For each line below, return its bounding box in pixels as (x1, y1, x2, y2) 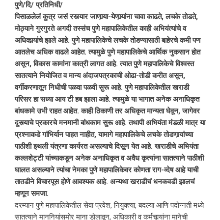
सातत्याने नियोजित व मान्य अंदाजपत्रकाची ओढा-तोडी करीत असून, (15, 71, 185, 81)
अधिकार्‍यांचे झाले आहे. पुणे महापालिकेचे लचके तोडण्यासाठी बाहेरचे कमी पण (15, 36, 200, 45)
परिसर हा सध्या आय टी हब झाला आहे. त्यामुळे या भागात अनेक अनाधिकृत (15, 95, 199, 104)
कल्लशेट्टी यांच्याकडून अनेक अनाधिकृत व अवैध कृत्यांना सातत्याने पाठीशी (15, 154, 204, 163)
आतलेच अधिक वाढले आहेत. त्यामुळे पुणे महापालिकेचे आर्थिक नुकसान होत (15, 48, 200, 57)
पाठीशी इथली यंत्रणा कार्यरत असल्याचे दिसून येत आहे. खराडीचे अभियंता (15, 142, 198, 151)
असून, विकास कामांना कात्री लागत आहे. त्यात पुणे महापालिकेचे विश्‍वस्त (15, 59, 194, 69)
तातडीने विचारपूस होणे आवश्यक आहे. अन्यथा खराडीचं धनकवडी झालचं (15, 177, 194, 187)
